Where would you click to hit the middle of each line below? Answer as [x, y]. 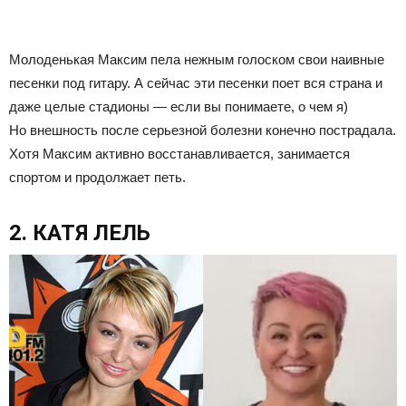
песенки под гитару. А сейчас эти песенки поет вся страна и [196, 82]
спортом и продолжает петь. [97, 177]
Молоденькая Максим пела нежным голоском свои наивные [197, 59]
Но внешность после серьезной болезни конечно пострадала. [203, 130]
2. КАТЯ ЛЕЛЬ [80, 232]
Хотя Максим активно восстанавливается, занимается [179, 153]
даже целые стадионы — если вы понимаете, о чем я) [179, 106]
